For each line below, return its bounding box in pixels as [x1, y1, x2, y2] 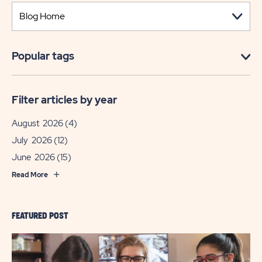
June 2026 [12, 151, 55, 163]
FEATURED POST [12, 212, 68, 220]
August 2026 [12, 118, 63, 129]
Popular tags [12, 49, 74, 63]
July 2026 [12, 135, 52, 146]
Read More [12, 170, 48, 180]
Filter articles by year [12, 93, 117, 106]
